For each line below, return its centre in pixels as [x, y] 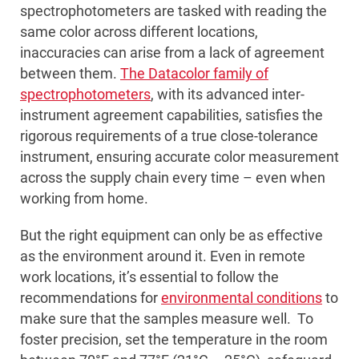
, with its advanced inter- [228, 95]
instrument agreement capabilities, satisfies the [171, 115]
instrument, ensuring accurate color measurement [179, 157]
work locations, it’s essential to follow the [149, 277]
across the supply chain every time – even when [173, 178]
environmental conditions [242, 298]
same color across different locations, [139, 32]
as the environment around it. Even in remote [163, 256]
